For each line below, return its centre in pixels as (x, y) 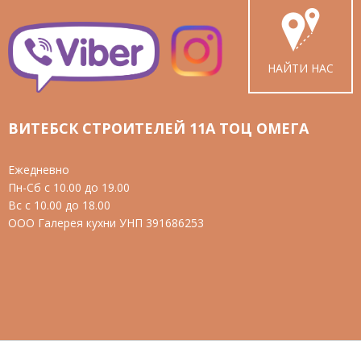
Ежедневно (39, 169)
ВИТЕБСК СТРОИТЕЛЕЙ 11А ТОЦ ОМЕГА (158, 128)
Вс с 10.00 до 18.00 (59, 205)
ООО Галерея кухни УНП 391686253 (106, 222)
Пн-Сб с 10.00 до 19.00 (69, 187)
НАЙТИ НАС (301, 68)
